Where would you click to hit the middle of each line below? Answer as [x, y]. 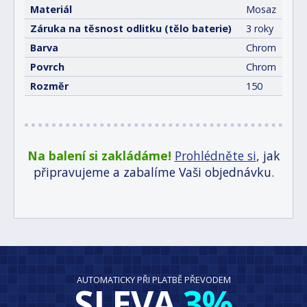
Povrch [47, 67]
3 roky [260, 29]
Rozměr [49, 86]
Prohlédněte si [215, 156]
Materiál [51, 10]
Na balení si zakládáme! [99, 156]
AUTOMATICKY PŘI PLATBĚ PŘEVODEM [153, 280]
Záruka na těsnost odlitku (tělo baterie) [131, 29]
